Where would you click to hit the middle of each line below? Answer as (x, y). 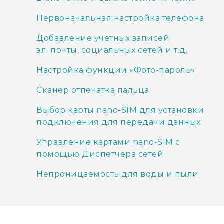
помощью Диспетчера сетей (100, 154)
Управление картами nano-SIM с (108, 142)
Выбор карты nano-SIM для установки (120, 110)
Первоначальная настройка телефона (120, 18)
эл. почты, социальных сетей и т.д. (112, 50)
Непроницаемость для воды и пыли (118, 174)
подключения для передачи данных (119, 122)
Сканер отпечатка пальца (93, 90)
